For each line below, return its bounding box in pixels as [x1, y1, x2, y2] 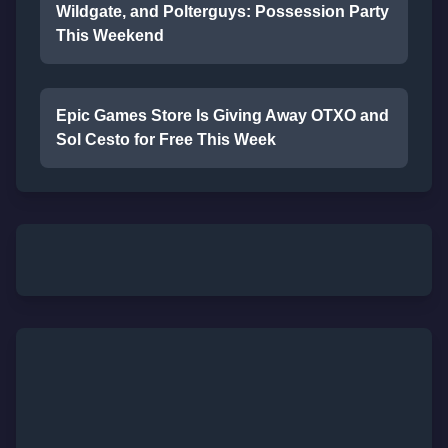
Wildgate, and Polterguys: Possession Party [56, 3, 389, 20]
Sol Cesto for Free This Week [56, 131, 276, 148]
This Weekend [56, 27, 164, 44]
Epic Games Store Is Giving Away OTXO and [56, 107, 389, 124]
